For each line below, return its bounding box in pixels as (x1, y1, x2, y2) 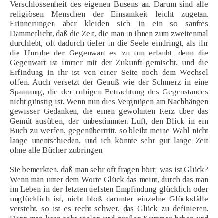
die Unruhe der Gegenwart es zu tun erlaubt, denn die (10, 48, 208, 58)
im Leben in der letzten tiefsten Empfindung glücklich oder (10, 184, 208, 194)
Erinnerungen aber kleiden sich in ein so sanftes (10, 19, 208, 29)
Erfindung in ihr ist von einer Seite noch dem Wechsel (10, 68, 208, 77)
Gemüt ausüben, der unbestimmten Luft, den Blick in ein (10, 116, 208, 126)
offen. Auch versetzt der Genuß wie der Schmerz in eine (10, 77, 208, 87)
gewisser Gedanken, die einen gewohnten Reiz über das (10, 107, 208, 116)
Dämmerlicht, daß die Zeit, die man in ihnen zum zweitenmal (10, 29, 208, 38)
